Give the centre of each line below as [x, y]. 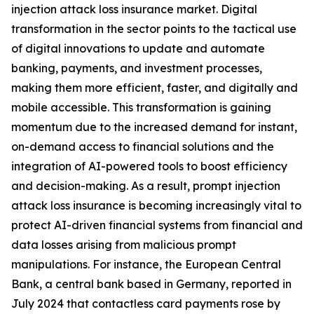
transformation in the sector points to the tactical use [154, 29]
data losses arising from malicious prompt [124, 245]
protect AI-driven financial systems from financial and [157, 225]
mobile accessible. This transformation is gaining [141, 108]
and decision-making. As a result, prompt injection [146, 186]
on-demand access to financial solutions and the [143, 147]
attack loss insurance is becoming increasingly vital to [156, 206]
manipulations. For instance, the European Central [146, 265]
